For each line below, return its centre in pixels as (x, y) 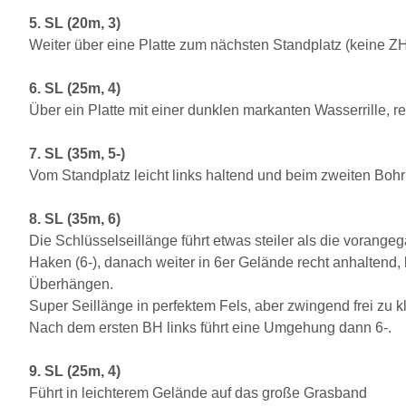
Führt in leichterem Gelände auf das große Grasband (198, 393)
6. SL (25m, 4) (75, 88)
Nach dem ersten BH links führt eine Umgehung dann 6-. (210, 328)
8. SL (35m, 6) (75, 219)
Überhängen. (71, 284)
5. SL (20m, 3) (75, 23)
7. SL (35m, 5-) (77, 154)
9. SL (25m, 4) (75, 371)
